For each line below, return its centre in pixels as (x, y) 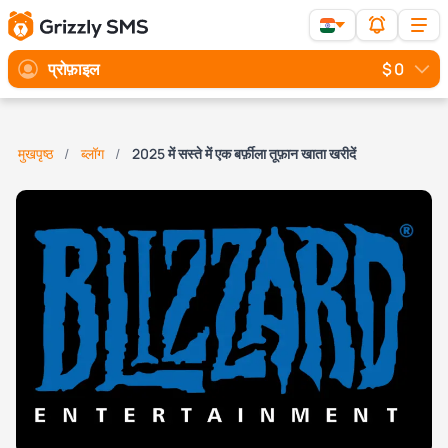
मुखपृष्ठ (35, 153)
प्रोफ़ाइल (74, 69)
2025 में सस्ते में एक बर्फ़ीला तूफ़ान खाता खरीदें (244, 153)
